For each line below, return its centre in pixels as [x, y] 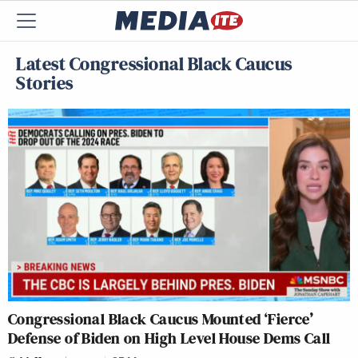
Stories [45, 83]
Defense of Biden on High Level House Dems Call [169, 338]
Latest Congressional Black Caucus [154, 64]
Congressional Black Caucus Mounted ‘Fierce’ [161, 318]
